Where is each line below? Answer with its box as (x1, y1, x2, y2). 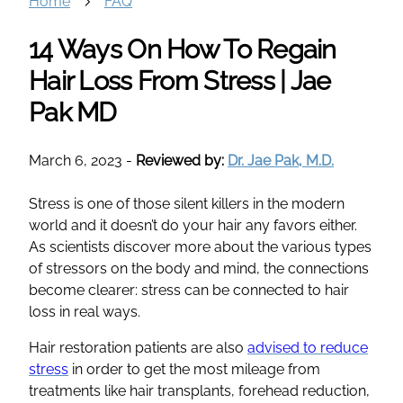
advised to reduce (247, 338, 368, 356)
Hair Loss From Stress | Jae (29, 65, 331, 96)
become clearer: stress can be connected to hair (29, 281, 349, 299)
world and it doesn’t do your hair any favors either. (29, 216, 357, 234)
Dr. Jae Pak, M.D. (228, 151, 334, 169)
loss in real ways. (29, 302, 140, 320)
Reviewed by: (136, 151, 228, 169)
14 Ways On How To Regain (29, 33, 336, 65)
